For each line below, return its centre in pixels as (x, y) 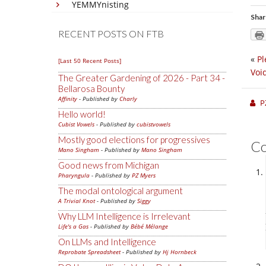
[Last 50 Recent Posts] (90, 61)
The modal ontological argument (121, 191)
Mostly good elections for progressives (134, 140)
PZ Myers (144, 175)
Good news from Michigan (109, 165)
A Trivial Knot (77, 201)
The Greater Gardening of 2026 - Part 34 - (142, 78)
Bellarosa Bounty (91, 88)
